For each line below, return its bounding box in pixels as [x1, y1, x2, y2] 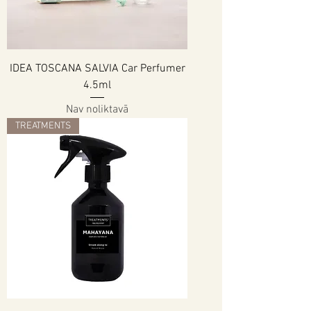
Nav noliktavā [66, 103, 128, 117]
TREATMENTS [15, 120, 71, 133]
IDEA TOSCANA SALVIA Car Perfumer [9, 61, 185, 76]
